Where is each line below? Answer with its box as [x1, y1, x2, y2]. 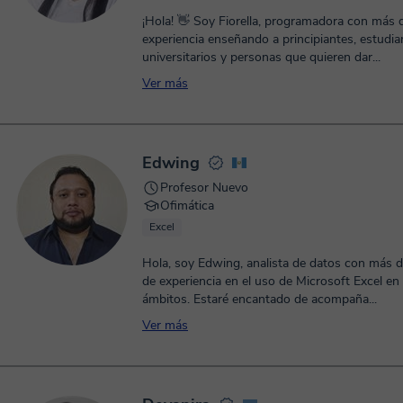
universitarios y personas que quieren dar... [142, 49, 381, 66]
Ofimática [160, 197, 214, 214]
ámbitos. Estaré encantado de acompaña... [142, 291, 377, 308]
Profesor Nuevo [160, 179, 248, 196]
